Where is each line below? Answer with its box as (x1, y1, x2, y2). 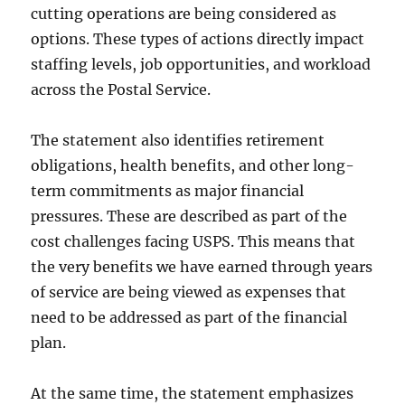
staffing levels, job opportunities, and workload (31, 54, 372, 73)
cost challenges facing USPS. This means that (31, 231, 356, 250)
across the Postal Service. (31, 80, 212, 99)
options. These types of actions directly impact (31, 29, 365, 48)
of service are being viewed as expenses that (31, 282, 347, 301)
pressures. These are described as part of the (31, 206, 348, 225)
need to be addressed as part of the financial (31, 307, 348, 326)
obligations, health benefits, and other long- (31, 155, 355, 174)
